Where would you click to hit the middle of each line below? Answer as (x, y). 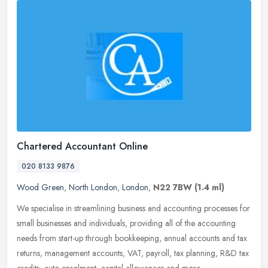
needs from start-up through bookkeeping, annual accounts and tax (132, 238)
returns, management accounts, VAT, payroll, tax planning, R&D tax (133, 253)
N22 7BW (173, 187)
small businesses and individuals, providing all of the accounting (126, 223)
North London (93, 187)
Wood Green (40, 187)
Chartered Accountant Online (82, 146)
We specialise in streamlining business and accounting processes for (133, 208)
